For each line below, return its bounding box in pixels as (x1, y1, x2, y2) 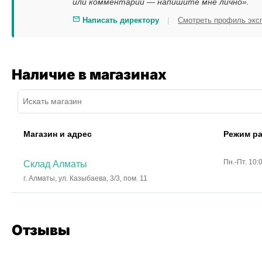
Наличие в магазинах (12, 66, 167, 83)
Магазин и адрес (23, 129, 92, 139)
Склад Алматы (23, 159, 87, 170)
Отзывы (12, 222, 70, 239)
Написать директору (80, 16, 159, 25)
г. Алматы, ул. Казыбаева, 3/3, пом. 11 (23, 174, 147, 183)
